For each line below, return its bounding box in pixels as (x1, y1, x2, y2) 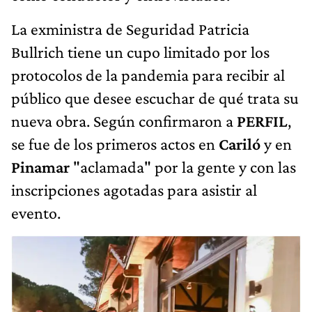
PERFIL (237, 111, 288, 130)
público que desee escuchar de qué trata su (11, 88, 299, 107)
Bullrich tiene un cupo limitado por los (11, 42, 270, 61)
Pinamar (11, 157, 70, 176)
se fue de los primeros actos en (11, 134, 219, 153)
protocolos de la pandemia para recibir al (11, 65, 285, 84)
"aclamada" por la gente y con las (70, 157, 296, 176)
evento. (11, 203, 61, 222)
